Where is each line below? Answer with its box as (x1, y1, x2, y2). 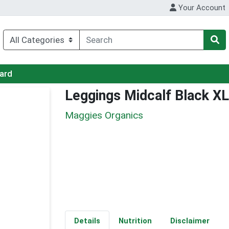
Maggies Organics (65, 109, 143, 121)
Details (74, 216, 100, 226)
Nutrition (118, 216, 152, 226)
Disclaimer (170, 216, 210, 226)
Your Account (176, 3, 226, 13)
